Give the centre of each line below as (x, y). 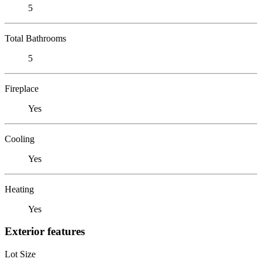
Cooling (20, 139)
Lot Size (20, 254)
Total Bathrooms (35, 38)
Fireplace (22, 88)
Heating (19, 189)
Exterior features (45, 232)
